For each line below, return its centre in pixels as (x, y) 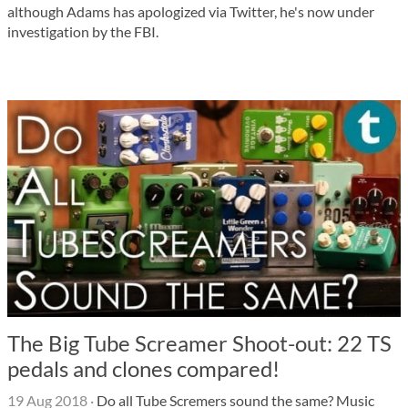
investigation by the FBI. (83, 31)
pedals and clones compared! (143, 368)
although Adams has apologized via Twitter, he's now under (191, 11)
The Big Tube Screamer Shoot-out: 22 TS (199, 343)
